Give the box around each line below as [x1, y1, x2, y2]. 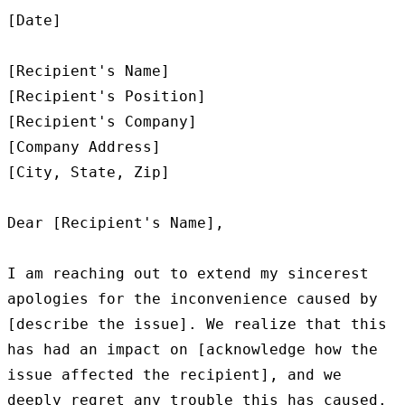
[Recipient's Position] [7, 87, 206, 105]
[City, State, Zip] [7, 163, 170, 181]
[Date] [7, 11, 61, 29]
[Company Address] [7, 137, 161, 155]
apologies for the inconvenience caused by [7, 289, 378, 307]
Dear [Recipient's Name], [7, 213, 224, 231]
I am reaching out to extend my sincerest [7, 264, 369, 282]
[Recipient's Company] [7, 112, 197, 130]
